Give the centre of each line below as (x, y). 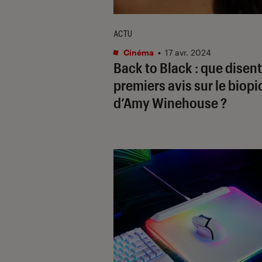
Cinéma (138, 52)
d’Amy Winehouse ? (170, 102)
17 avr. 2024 (188, 52)
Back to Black (153, 67)
